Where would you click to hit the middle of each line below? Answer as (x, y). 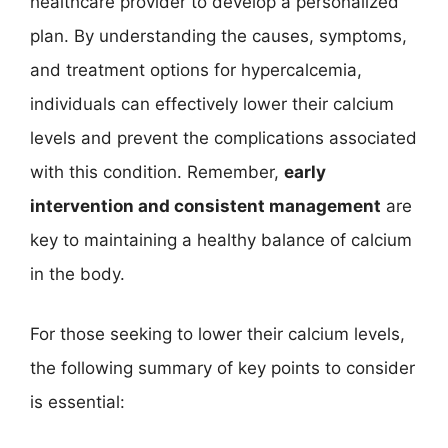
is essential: (77, 401)
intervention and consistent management (205, 206)
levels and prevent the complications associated (223, 138)
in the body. (77, 274)
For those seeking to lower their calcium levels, (217, 333)
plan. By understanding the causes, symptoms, (218, 36)
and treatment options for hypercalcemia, (196, 70)
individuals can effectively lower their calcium (212, 104)
